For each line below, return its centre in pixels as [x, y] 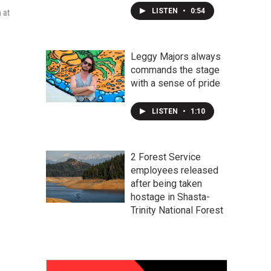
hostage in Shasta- [170, 197]
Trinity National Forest [177, 210]
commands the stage [175, 70]
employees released [175, 170]
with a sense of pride [175, 83]
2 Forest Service [166, 157]
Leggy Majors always [176, 57]
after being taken [166, 184]
